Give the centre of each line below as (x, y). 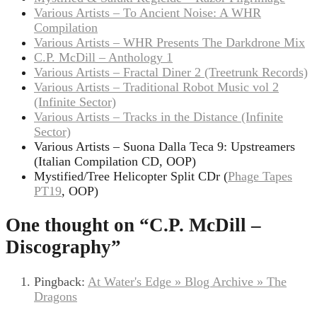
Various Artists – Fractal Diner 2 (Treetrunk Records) (171, 72)
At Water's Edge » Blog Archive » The (187, 281)
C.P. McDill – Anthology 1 (103, 57)
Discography (58, 247)
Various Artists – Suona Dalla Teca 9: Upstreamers (165, 146)
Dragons (56, 296)
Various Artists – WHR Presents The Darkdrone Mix (169, 42)
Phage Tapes (260, 176)
